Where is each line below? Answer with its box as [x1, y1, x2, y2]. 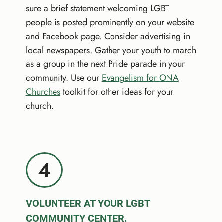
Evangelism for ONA [101, 71, 179, 84]
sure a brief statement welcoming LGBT [25, 1, 169, 15]
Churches [25, 85, 60, 98]
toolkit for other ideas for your [60, 85, 173, 98]
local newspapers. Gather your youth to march [25, 43, 196, 56]
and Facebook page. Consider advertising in [25, 29, 190, 43]
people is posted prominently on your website [25, 15, 194, 29]
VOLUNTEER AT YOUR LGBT [25, 197, 150, 209]
